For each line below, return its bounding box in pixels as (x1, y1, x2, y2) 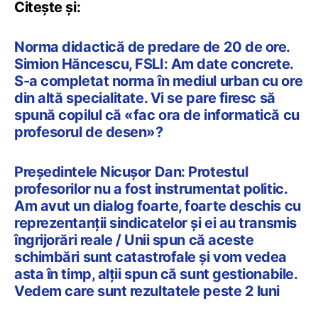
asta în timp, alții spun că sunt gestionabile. (14, 265, 297, 283)
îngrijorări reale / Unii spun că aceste (14, 231, 254, 248)
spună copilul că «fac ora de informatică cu (14, 106, 300, 124)
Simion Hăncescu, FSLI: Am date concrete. (14, 55, 293, 72)
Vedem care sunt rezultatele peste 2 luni (14, 282, 280, 300)
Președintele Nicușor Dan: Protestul (14, 163, 248, 180)
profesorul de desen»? (14, 123, 163, 141)
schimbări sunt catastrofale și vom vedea (14, 248, 287, 265)
